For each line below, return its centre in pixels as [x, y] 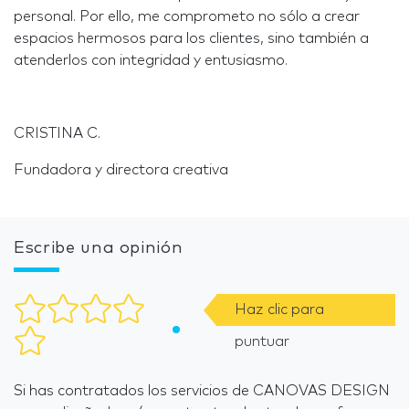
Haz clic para [279, 309]
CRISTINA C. [57, 133]
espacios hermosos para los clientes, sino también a [191, 38]
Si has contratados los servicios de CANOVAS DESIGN [202, 391]
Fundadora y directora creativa [123, 170]
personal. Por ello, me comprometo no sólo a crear [187, 16]
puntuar [262, 341]
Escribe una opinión [99, 248]
